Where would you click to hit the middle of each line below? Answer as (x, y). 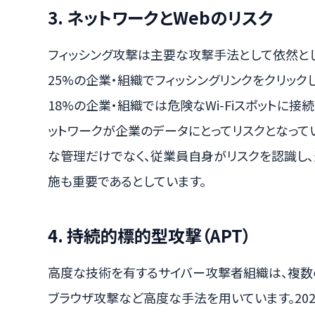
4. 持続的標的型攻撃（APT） (149, 236)
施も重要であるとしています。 (127, 181)
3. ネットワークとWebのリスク (161, 18)
